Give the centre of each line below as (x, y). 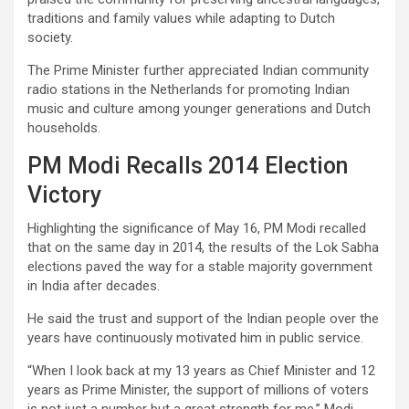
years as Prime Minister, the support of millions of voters (198, 389)
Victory (64, 194)
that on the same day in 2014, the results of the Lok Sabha (203, 247)
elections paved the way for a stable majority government (200, 266)
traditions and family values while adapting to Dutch (181, 18)
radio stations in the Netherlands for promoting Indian (189, 89)
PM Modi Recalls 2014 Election (188, 165)
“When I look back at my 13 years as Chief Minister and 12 (201, 370)
